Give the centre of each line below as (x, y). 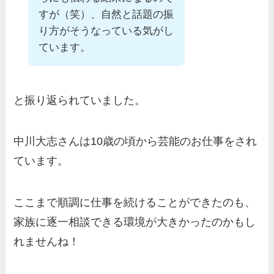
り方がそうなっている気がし (106, 31)
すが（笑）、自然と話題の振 (106, 14)
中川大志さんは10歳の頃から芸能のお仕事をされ (135, 142)
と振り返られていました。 (80, 100)
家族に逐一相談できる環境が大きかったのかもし (135, 222)
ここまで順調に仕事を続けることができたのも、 (135, 203)
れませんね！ (47, 242)
